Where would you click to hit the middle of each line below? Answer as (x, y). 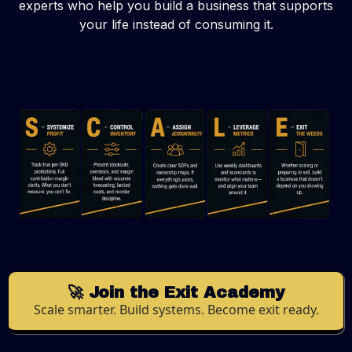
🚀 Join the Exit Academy (176, 292)
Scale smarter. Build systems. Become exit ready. (176, 309)
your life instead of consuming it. (176, 25)
